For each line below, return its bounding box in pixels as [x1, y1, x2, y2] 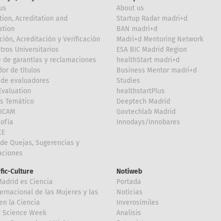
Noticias [116, 187, 143, 196]
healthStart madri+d [116, 55, 180, 64]
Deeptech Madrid [116, 97, 170, 106]
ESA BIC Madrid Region [116, 45, 187, 54]
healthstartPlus [116, 86, 165, 95]
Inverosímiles [116, 198, 159, 207]
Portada [116, 177, 141, 186]
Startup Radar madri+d [116, 14, 187, 23]
